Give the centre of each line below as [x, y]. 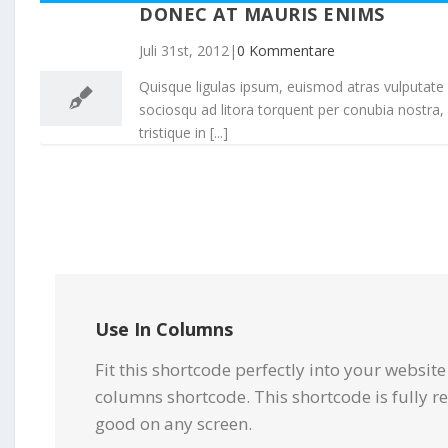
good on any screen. [173, 423]
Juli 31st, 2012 [184, 50]
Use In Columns [164, 328]
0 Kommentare [286, 50]
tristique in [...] [183, 132]
